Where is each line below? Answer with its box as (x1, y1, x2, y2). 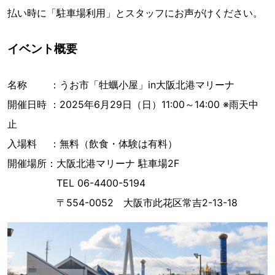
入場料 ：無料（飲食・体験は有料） (7, 137, 177, 150)
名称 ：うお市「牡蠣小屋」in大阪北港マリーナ (7, 79, 234, 91)
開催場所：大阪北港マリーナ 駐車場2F (7, 157, 179, 170)
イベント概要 (7, 42, 77, 56)
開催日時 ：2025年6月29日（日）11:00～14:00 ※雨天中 (7, 98, 258, 111)
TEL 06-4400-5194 (7, 177, 145, 190)
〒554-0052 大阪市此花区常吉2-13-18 (7, 196, 238, 209)
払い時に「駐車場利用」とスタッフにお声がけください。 (7, 7, 263, 20)
